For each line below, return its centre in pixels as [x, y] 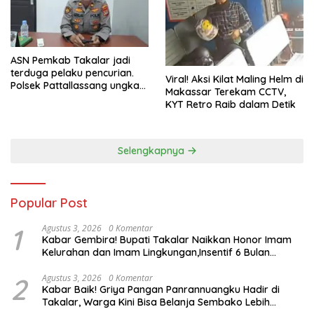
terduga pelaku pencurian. [72, 73]
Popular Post [49, 203]
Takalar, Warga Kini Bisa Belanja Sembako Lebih [156, 302]
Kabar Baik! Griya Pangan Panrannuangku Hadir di [161, 289]
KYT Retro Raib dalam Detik [231, 104]
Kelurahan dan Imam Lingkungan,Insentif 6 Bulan [156, 252]
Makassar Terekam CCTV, [226, 91]
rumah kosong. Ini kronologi [76, 111]
